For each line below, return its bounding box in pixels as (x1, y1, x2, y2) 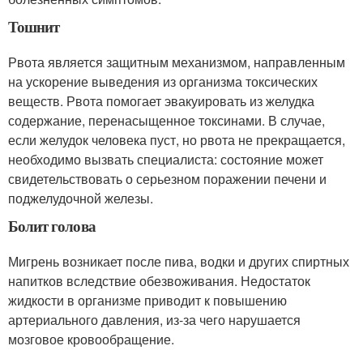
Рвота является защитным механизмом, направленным (8, 52, 345, 71)
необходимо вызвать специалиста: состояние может (8, 149, 323, 169)
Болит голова (8, 214, 96, 237)
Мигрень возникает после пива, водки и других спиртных (8, 251, 349, 271)
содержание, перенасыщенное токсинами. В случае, (8, 110, 325, 130)
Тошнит (8, 15, 60, 37)
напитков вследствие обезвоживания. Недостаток (8, 271, 310, 290)
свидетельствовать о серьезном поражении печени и (8, 169, 327, 188)
